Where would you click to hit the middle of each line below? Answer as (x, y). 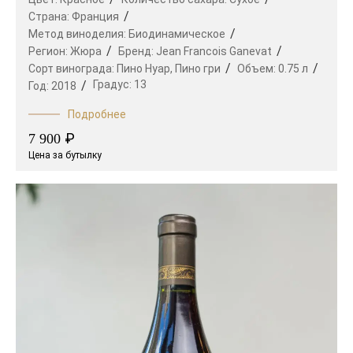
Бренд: (137, 52)
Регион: (49, 52)
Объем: (258, 69)
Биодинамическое (177, 34)
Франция (95, 17)
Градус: (113, 85)
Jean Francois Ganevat (214, 52)
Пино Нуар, (145, 69)
